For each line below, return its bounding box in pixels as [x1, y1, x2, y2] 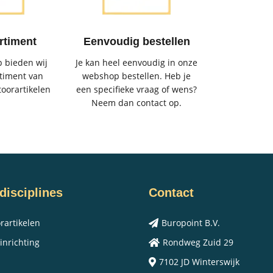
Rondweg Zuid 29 [163, 236, 233, 248]
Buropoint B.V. [161, 216, 220, 229]
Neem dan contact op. [91, 96, 182, 108]
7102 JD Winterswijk [159, 255, 239, 268]
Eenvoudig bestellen [83, 35, 190, 48]
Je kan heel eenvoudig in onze [76, 56, 197, 68]
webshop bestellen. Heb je [82, 69, 191, 82]
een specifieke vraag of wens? [76, 83, 197, 95]
